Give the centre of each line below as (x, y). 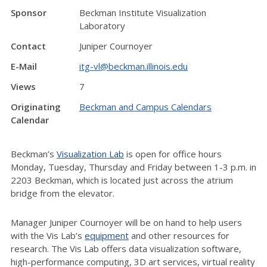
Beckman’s (34, 153)
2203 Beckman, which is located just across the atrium (122, 180)
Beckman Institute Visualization (143, 13)
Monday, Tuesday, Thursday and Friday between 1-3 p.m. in (133, 167)
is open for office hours (173, 153)
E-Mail (24, 66)
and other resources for (179, 235)
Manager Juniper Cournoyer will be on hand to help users (126, 222)
